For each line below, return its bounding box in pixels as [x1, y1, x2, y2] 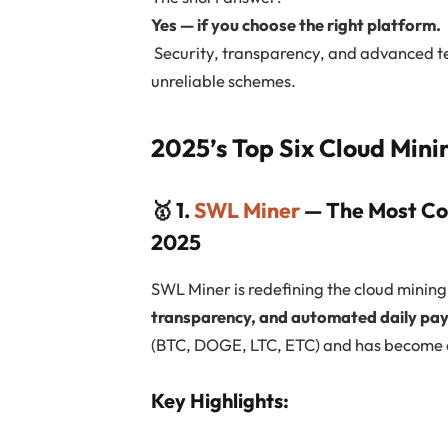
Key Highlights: [151, 387, 290, 413]
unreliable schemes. [151, 70, 297, 92]
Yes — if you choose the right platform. [151, 14, 442, 36]
